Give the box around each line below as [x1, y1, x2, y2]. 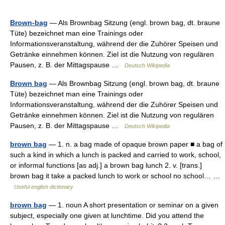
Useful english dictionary [14, 184, 73, 190]
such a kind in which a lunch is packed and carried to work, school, [10, 151, 221, 159]
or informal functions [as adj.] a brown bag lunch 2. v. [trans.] [10, 161, 202, 169]
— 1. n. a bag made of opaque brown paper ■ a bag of [47, 140, 222, 148]
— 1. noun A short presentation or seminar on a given [47, 201, 218, 209]
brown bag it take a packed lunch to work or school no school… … [10, 172, 220, 180]
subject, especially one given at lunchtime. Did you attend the [10, 211, 204, 219]
